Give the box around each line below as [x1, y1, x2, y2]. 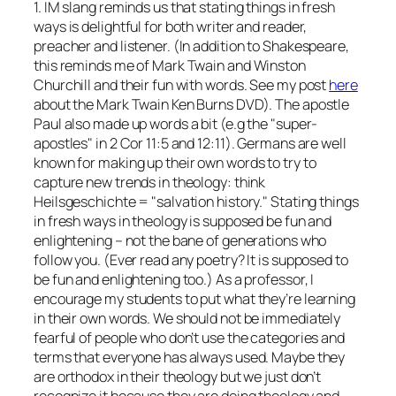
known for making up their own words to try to [34, 152, 316, 172]
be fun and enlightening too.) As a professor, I [34, 269, 315, 289]
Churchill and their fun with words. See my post [34, 74, 330, 95]
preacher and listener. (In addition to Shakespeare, [34, 35, 349, 56]
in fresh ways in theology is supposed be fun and [34, 210, 332, 231]
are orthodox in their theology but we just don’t [34, 366, 322, 386]
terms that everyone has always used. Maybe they [34, 346, 346, 367]
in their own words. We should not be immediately [34, 308, 341, 328]
